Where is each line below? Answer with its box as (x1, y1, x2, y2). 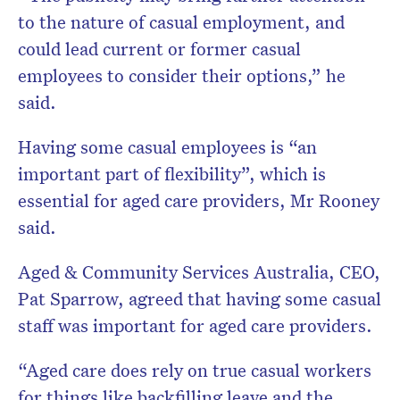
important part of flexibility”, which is (18, 162, 326, 186)
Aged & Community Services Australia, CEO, (18, 260, 380, 284)
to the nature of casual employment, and (18, 10, 345, 34)
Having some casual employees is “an (18, 135, 317, 159)
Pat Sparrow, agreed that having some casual (18, 287, 381, 311)
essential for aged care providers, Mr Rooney (18, 188, 379, 212)
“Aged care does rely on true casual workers (18, 358, 371, 382)
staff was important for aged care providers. (18, 313, 372, 337)
